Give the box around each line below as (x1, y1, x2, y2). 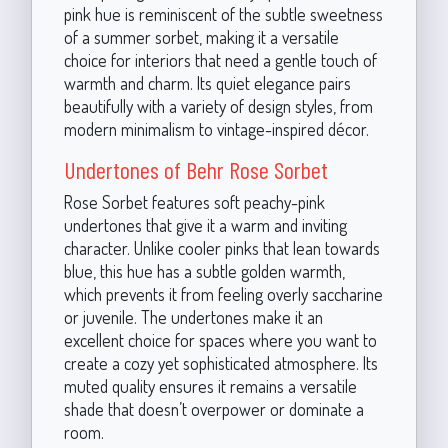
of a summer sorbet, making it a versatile (63, 26, 339, 48)
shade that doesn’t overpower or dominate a (63, 398, 364, 420)
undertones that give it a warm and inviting (63, 214, 347, 236)
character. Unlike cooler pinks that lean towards (63, 237, 380, 259)
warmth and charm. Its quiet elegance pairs (63, 72, 351, 94)
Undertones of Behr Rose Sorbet (63, 155, 328, 184)
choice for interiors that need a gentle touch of (63, 49, 377, 71)
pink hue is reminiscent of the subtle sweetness (63, 3, 383, 25)
